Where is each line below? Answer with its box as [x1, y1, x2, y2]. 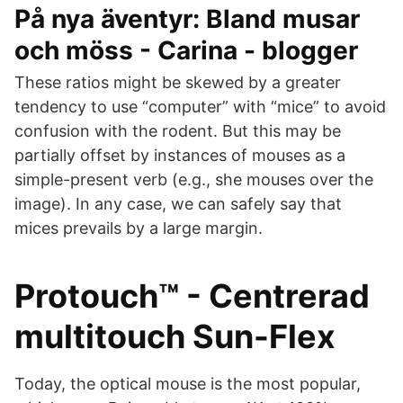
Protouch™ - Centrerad [14, 276, 370, 316]
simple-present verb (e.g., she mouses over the [14, 170, 373, 189]
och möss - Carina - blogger [14, 35, 358, 66]
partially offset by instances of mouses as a [14, 146, 345, 165]
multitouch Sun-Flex [14, 317, 336, 356]
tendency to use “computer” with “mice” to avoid [14, 97, 386, 116]
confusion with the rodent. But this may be [14, 121, 341, 140]
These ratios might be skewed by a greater [14, 73, 341, 92]
